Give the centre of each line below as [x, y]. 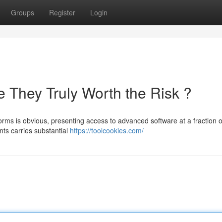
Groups [23, 12]
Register [62, 12]
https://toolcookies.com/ [107, 130]
